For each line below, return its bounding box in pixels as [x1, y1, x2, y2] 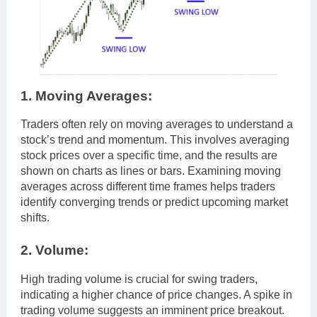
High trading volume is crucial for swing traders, [21, 272, 258, 285]
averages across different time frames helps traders [21, 180, 275, 193]
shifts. [21, 212, 50, 224]
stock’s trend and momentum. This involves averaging [21, 134, 289, 146]
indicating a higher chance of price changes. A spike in [21, 288, 292, 301]
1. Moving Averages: [21, 88, 152, 103]
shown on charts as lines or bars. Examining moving [21, 165, 281, 178]
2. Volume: [21, 243, 88, 258]
